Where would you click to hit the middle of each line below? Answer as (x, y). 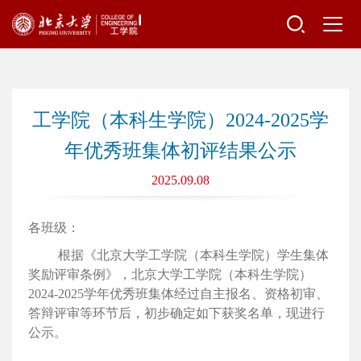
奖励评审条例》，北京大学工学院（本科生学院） (170, 274)
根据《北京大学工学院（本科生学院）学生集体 (194, 255)
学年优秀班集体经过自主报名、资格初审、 (206, 294)
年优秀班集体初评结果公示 (180, 151)
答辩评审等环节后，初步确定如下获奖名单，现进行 (176, 313)
